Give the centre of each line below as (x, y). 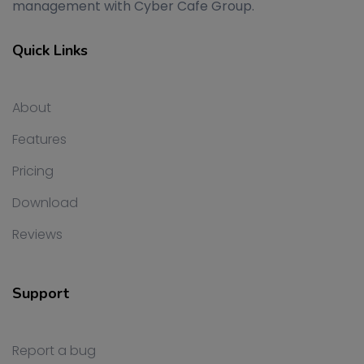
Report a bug (54, 351)
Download (45, 203)
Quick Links (50, 50)
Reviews (37, 234)
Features (39, 139)
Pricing (33, 171)
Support (41, 293)
